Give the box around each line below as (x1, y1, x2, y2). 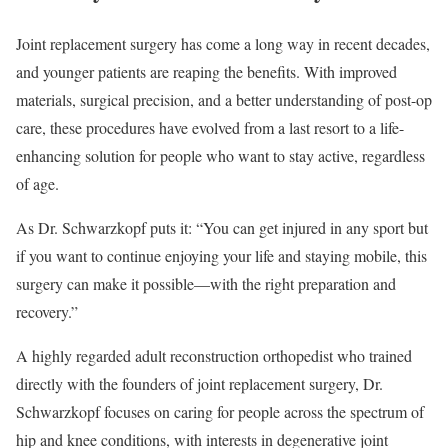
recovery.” (16, 300, 78, 322)
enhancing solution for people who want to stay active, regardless (16, 144, 425, 166)
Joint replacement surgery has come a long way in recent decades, (16, 32, 430, 54)
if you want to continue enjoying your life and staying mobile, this (16, 244, 427, 266)
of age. (16, 172, 59, 194)
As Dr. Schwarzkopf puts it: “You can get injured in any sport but (16, 216, 428, 238)
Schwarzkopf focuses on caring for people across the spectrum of (16, 400, 424, 422)
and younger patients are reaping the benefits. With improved (16, 60, 397, 82)
